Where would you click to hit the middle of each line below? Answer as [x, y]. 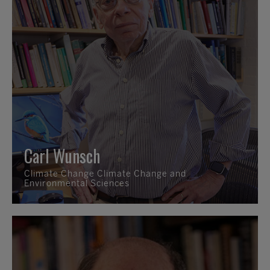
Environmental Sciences [77, 183]
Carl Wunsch [62, 155]
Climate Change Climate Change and [105, 174]
